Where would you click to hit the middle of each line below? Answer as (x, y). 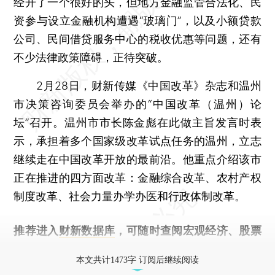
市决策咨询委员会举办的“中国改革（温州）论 (137, 104)
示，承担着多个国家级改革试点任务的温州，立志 (137, 141)
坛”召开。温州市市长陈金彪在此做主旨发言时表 (137, 122)
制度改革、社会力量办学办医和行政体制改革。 (130, 196)
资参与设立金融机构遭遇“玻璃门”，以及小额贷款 (137, 20)
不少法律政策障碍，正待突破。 (91, 57)
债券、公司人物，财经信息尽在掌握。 (108, 249)
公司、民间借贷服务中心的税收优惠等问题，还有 (137, 39)
